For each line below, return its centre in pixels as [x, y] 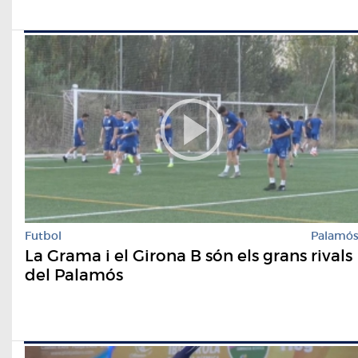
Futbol [43, 236]
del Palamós [74, 275]
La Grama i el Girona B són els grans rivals [189, 256]
